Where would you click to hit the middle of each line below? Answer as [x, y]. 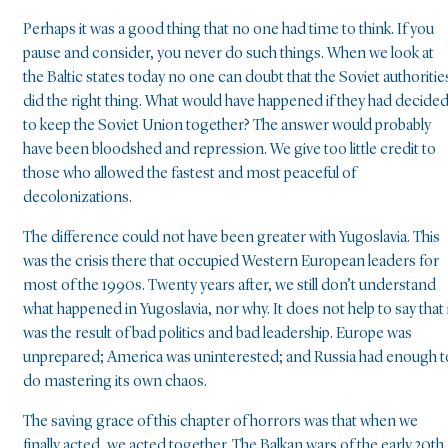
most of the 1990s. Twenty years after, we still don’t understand [229, 286]
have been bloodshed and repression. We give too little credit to [229, 150]
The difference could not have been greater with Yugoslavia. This [231, 238]
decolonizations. [77, 198]
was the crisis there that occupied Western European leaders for [231, 262]
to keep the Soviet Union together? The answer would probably [227, 126]
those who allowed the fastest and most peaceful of [189, 174]
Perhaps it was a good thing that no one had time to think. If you [228, 30]
